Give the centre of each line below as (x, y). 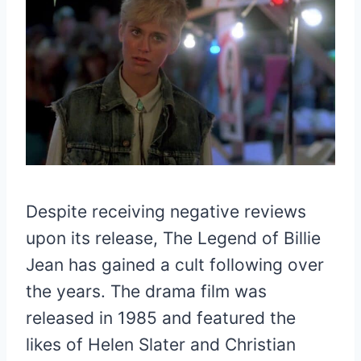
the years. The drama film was (146, 292)
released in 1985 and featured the (161, 318)
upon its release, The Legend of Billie (173, 239)
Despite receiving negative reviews (166, 212)
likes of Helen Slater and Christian (161, 345)
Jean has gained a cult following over (175, 265)
